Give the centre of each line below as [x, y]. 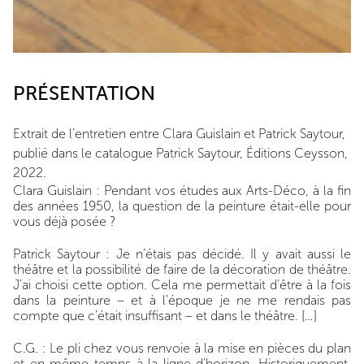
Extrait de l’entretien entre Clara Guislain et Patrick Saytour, [179, 134]
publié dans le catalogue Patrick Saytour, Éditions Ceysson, [180, 153]
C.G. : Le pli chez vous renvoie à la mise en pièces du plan [182, 348]
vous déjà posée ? [66, 221]
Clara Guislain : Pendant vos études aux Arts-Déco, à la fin [182, 191]
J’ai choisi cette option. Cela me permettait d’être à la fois [182, 285]
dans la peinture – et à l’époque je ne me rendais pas [182, 300]
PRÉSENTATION [84, 93]
